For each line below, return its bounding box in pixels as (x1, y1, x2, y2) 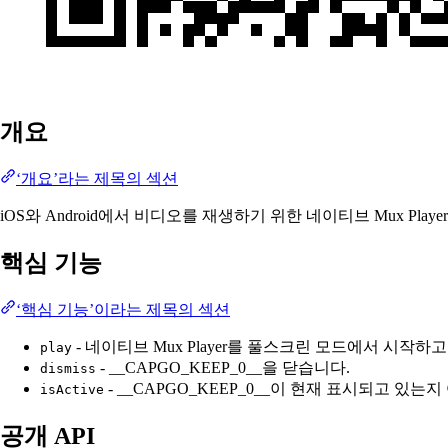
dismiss (40, 361, 96, 376)
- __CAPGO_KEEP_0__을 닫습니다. (96, 359, 350, 376)
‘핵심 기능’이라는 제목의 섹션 (16, 301, 230, 318)
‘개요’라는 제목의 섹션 (16, 170, 178, 188)
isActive (40, 382, 104, 397)
